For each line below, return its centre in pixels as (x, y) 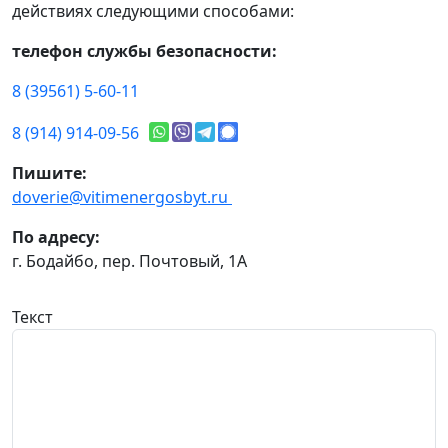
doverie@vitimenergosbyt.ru (122, 197)
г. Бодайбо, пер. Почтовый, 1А (129, 261)
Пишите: (49, 173)
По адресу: (56, 237)
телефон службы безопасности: (144, 51)
